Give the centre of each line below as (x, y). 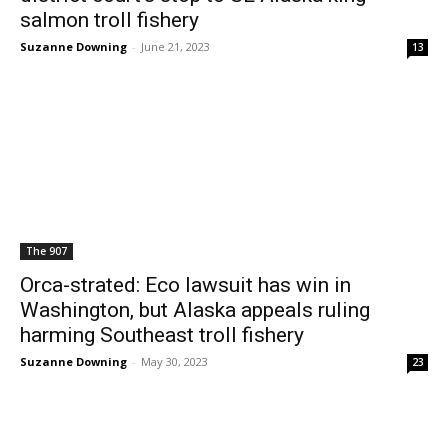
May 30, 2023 (174, 361)
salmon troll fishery (109, 20)
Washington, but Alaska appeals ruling (195, 310)
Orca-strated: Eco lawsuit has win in (185, 285)
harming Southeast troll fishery (162, 335)
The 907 (46, 251)
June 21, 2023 (175, 46)
